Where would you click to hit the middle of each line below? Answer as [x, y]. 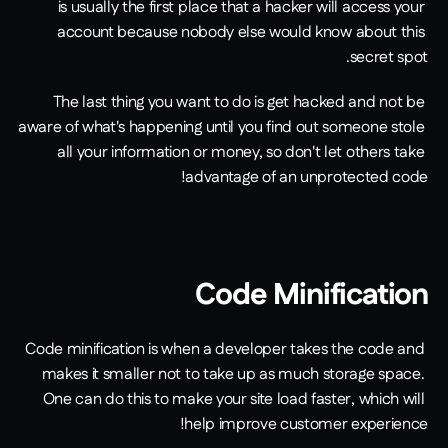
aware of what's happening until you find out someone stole [221, 128]
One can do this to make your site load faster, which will [233, 400]
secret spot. [388, 58]
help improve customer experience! [306, 425]
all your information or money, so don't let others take [240, 153]
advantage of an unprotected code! [306, 178]
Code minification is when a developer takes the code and [225, 350]
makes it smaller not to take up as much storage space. [233, 375]
